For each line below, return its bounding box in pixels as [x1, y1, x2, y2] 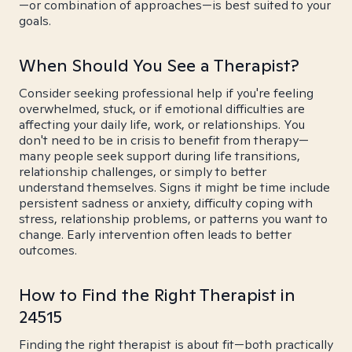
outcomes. [19, 242, 77, 258]
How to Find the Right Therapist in [19, 284, 295, 306]
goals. [19, 13, 51, 29]
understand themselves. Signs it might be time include [19, 179, 330, 196]
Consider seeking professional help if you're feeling [19, 85, 313, 101]
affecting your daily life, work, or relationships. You [19, 116, 305, 133]
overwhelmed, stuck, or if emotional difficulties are [19, 101, 305, 117]
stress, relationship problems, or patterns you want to [19, 211, 328, 227]
